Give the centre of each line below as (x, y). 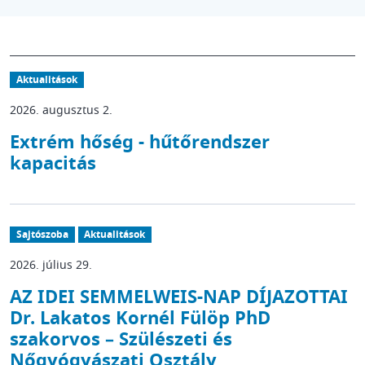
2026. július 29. (51, 265)
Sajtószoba (42, 235)
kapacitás (53, 164)
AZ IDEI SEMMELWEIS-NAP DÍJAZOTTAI (179, 297)
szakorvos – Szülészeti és (121, 340)
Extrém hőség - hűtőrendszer (140, 143)
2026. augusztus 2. (61, 110)
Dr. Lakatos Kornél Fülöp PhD (140, 319)
